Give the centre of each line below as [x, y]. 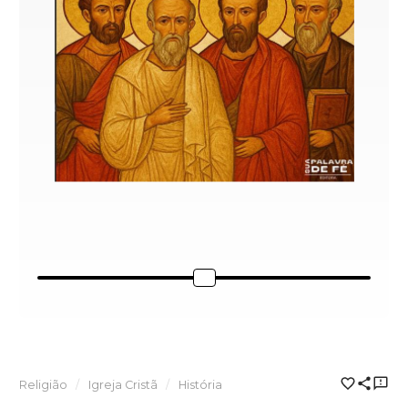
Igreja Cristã [122, 385]
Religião [43, 385]
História [200, 385]
